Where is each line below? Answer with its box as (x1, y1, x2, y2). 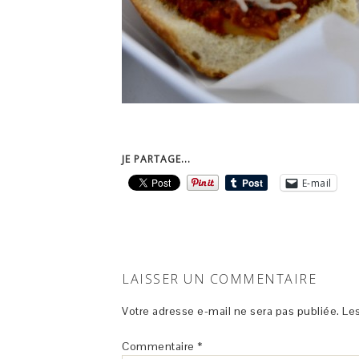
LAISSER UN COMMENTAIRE (122, 270, 317, 288)
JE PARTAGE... (122, 152, 191, 166)
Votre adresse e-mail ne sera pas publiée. (122, 304, 340, 318)
